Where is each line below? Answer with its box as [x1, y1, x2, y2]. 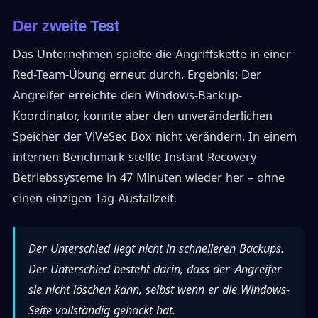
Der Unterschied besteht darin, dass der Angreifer [28, 261, 283, 276]
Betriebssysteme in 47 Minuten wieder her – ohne [12, 170, 285, 185]
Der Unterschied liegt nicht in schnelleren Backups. [28, 241, 285, 256]
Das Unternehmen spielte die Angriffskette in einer [12, 47, 291, 62]
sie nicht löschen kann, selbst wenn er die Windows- [28, 282, 290, 297]
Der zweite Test [12, 16, 119, 37]
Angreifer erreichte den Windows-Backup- [12, 88, 242, 103]
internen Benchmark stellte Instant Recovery [12, 150, 256, 165]
